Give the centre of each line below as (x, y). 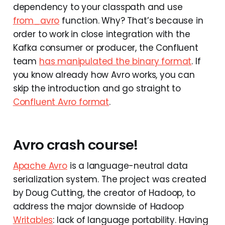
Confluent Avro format (61, 102)
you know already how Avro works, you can (104, 75)
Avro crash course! (75, 145)
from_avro (36, 21)
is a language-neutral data (128, 166)
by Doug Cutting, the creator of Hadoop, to (104, 193)
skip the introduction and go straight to (97, 89)
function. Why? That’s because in (131, 21)
